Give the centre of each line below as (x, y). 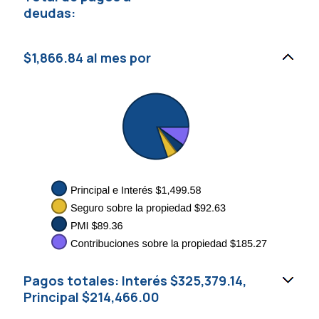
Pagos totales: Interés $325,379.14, (135, 281)
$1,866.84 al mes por (87, 58)
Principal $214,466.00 (91, 297)
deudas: (49, 13)
